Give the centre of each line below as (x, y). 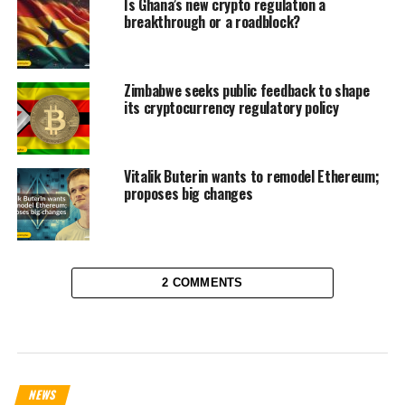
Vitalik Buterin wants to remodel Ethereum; (251, 177)
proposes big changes (190, 194)
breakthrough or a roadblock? (212, 22)
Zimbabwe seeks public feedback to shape (246, 91)
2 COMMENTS (202, 283)
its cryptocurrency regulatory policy (231, 108)
